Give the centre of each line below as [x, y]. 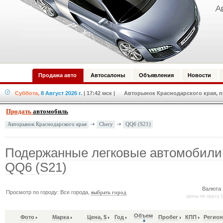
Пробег [168, 217]
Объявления [156, 75]
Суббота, [27, 93]
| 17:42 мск [98, 93]
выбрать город [109, 193]
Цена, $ [97, 217]
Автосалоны [108, 75]
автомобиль [51, 111]
